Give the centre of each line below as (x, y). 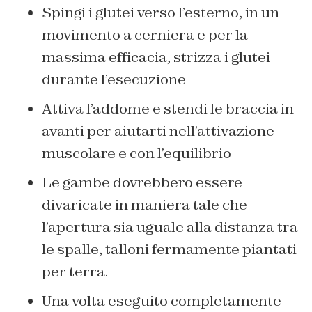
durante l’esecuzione (114, 79)
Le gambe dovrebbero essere (142, 182)
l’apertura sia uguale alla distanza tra (170, 227)
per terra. (75, 271)
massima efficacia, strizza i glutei (156, 57)
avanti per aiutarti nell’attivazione (158, 131)
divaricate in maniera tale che (145, 204)
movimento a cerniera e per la (145, 34)
